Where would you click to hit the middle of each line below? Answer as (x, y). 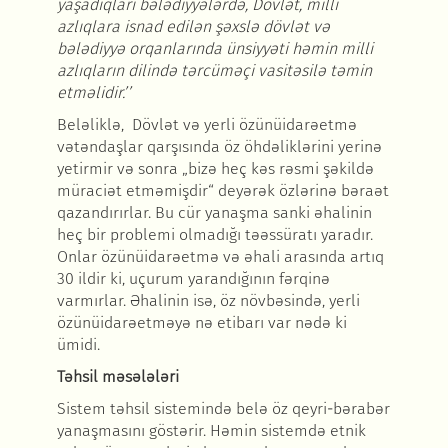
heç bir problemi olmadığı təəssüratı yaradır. (214, 235)
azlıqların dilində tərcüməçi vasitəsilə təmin (214, 71)
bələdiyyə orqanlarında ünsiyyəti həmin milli (214, 49)
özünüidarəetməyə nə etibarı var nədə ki (201, 323)
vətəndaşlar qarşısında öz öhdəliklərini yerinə (219, 147)
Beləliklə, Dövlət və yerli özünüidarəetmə (206, 125)
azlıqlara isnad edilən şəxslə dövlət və (193, 27)
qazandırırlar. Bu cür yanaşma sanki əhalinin (214, 213)
